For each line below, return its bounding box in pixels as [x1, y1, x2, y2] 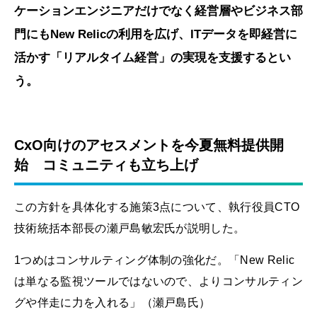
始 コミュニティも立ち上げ [14, 157, 198, 173]
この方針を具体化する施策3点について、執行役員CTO [14, 200, 300, 213]
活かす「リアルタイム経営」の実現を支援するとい [14, 51, 291, 65]
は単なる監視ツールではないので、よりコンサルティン [14, 275, 304, 287]
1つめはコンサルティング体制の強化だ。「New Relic [14, 253, 295, 266]
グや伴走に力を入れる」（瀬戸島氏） [14, 296, 211, 309]
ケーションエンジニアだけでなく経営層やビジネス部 [14, 4, 303, 18]
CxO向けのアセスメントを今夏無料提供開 [14, 137, 284, 154]
